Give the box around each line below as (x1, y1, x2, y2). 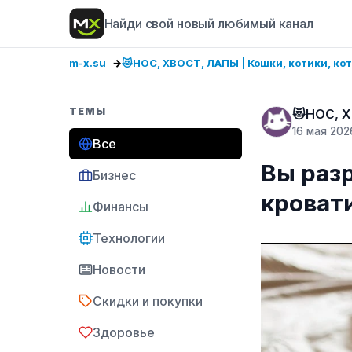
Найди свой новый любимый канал (104, 16, 313, 31)
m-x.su (69, 57, 106, 69)
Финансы (93, 199, 148, 214)
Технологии (93, 230, 165, 246)
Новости (93, 262, 145, 277)
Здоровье (93, 324, 155, 340)
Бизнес (93, 167, 136, 183)
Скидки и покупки (93, 293, 203, 309)
